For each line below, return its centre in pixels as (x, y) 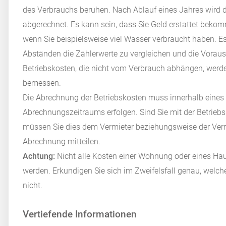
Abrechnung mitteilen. (62, 142)
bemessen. (42, 83)
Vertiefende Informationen (80, 214)
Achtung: (39, 156)
